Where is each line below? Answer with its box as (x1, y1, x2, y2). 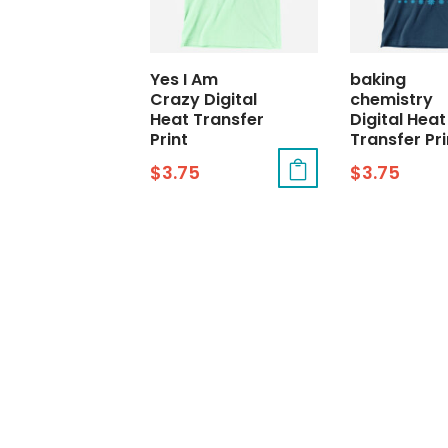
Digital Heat (349, 107, 446, 131)
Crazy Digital (150, 87, 258, 111)
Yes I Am (150, 67, 219, 91)
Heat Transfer (150, 107, 265, 131)
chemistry (349, 87, 433, 111)
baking (349, 67, 406, 91)
